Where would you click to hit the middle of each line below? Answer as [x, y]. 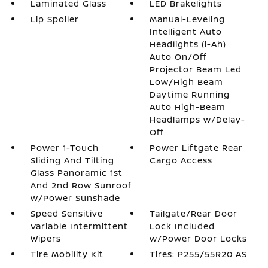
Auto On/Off [179, 57]
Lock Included [182, 226]
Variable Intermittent [79, 226]
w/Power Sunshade [75, 198]
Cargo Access [181, 160]
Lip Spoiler [54, 19]
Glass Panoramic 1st [76, 173]
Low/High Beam [187, 82]
